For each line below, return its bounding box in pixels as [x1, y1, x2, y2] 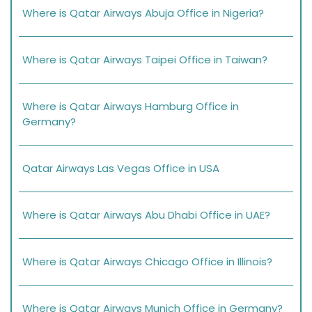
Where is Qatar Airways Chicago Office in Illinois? [22, 254, 272, 270]
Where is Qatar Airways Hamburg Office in [22, 99, 239, 114]
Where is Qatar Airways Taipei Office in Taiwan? [22, 52, 267, 68]
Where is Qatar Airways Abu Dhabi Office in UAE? [22, 208, 270, 223]
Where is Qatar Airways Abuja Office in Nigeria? [22, 6, 264, 21]
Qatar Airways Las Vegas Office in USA [22, 161, 219, 176]
